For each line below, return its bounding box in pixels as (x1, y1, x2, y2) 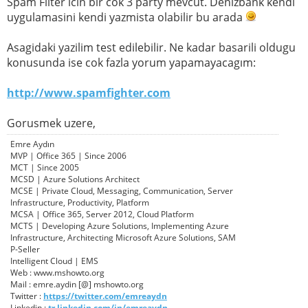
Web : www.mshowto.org (10, 267, 104, 279)
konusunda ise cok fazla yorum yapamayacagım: (7, 55, 256, 71)
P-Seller (10, 243, 40, 256)
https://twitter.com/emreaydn (43, 290, 167, 302)
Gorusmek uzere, (7, 115, 96, 131)
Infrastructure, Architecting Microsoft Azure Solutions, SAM (10, 232, 236, 244)
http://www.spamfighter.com (7, 85, 170, 101)
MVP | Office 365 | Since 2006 (10, 150, 126, 162)
